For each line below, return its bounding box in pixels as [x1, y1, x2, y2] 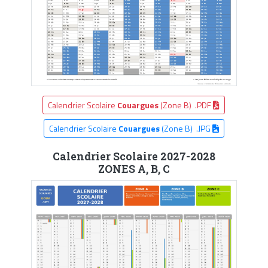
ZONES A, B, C [98, 162, 170, 176]
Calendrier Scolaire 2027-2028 [52, 149, 215, 163]
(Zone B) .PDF [159, 98, 214, 111]
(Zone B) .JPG [159, 121, 212, 135]
